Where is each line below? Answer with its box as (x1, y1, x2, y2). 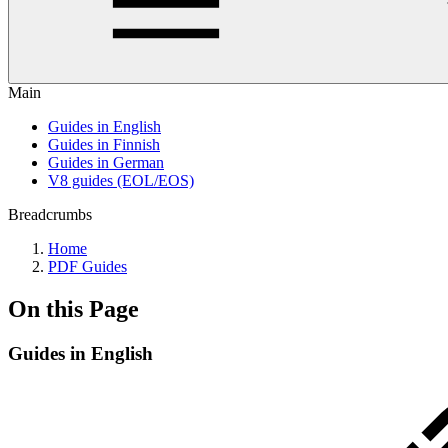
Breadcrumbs (8, 206, 92, 223)
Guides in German (48, 154, 164, 171)
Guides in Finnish (48, 136, 160, 153)
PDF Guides (48, 258, 127, 275)
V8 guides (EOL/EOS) (48, 172, 194, 189)
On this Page (8, 295, 139, 322)
